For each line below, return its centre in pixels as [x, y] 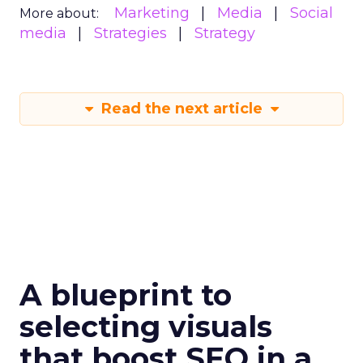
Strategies [130, 33]
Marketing [152, 13]
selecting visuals [146, 326]
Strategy [225, 33]
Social [312, 13]
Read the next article [181, 108]
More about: [59, 13]
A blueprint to [126, 295]
